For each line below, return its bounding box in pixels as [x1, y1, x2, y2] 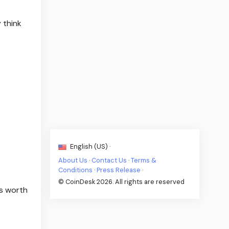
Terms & [131, 155, 157, 165]
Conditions [58, 165, 93, 174]
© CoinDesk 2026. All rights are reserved [58, 177, 185, 186]
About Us [58, 155, 88, 165]
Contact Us [91, 155, 127, 165]
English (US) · [68, 142, 111, 151]
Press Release [97, 165, 141, 174]
